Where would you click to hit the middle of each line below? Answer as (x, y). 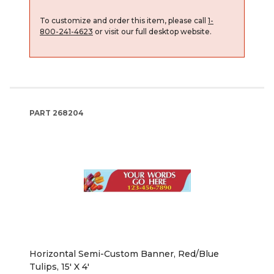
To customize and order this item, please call (124, 20)
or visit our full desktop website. (152, 31)
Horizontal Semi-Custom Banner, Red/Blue (124, 254)
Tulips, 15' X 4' (59, 266)
